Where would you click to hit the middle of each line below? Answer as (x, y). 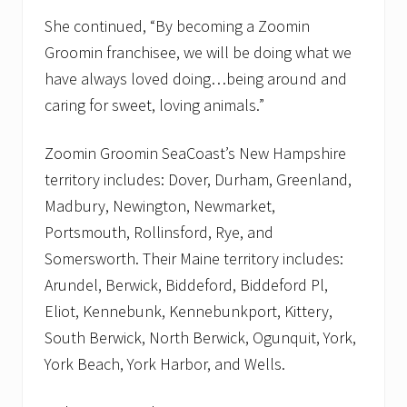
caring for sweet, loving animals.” (154, 105)
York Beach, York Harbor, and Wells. (165, 364)
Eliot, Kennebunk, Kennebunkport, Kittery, (189, 312)
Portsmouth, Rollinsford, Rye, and (159, 233)
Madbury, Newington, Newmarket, (160, 206)
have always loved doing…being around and (196, 79)
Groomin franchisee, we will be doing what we (198, 53)
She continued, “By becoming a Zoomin (177, 26)
